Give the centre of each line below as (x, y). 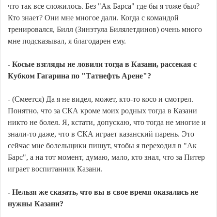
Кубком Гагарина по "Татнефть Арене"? (79, 76)
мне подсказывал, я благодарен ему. (67, 41)
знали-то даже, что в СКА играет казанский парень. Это (101, 134)
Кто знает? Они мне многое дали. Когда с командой (93, 18)
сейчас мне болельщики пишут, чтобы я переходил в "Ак (102, 146)
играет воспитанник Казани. (55, 169)
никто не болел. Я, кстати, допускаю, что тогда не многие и (107, 123)
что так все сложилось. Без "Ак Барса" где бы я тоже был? (104, 6)
